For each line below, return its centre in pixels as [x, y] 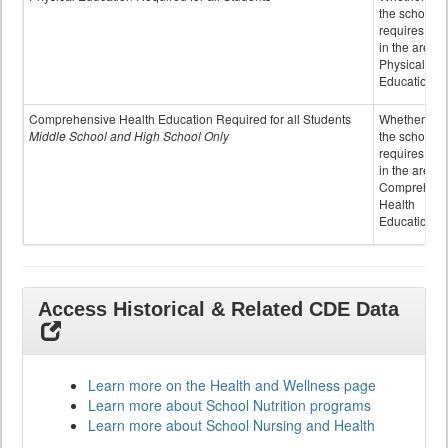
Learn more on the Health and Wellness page [232, 385]
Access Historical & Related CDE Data [218, 309]
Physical [402, 64]
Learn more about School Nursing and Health [231, 425]
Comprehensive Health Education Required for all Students [190, 119]
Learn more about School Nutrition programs [229, 405]
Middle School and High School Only [129, 136]
